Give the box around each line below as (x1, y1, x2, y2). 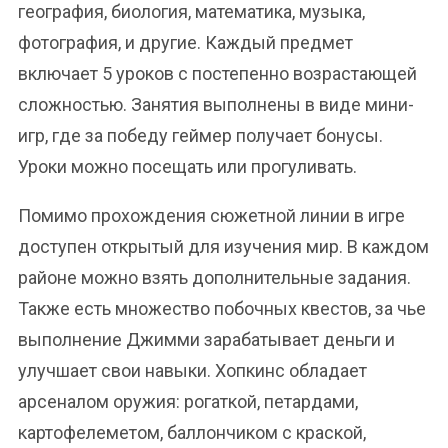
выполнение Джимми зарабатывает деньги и (18, 329, 395, 350)
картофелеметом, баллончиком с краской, (18, 422, 366, 443)
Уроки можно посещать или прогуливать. (18, 156, 357, 177)
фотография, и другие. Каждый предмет (18, 32, 353, 53)
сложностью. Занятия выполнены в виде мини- (18, 94, 414, 115)
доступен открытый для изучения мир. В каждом (18, 236, 429, 257)
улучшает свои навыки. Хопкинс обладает (18, 360, 367, 381)
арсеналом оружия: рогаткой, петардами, (18, 391, 358, 412)
